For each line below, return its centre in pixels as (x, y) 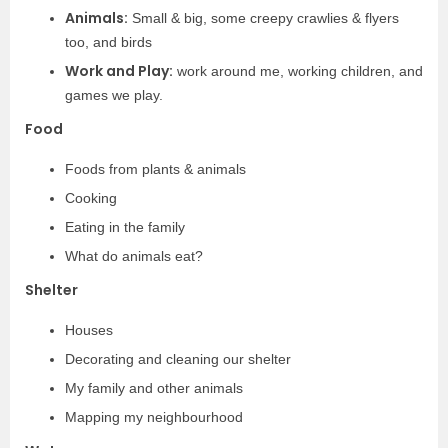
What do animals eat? (134, 256)
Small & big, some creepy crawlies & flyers (263, 18)
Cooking (91, 198)
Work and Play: (119, 71)
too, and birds (108, 42)
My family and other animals (154, 388)
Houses (89, 330)
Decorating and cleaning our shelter (178, 359)
